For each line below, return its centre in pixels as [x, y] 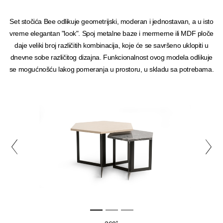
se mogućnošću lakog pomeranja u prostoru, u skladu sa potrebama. [111, 69]
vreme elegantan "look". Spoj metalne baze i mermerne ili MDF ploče [111, 33]
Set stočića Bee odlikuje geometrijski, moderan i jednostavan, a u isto [111, 21]
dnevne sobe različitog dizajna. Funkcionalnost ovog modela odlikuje [111, 57]
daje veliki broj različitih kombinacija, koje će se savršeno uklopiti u [111, 45]
